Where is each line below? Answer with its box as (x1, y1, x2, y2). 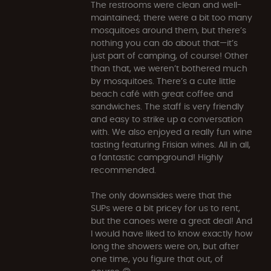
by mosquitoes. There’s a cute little (91, 74, 236, 87)
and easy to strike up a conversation (91, 113, 243, 125)
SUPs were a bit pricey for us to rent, (91, 201, 240, 214)
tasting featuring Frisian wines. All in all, (91, 138, 250, 151)
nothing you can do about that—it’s (91, 36, 238, 49)
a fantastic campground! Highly (91, 151, 223, 163)
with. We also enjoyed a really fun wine (91, 125, 252, 138)
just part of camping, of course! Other (91, 49, 248, 62)
